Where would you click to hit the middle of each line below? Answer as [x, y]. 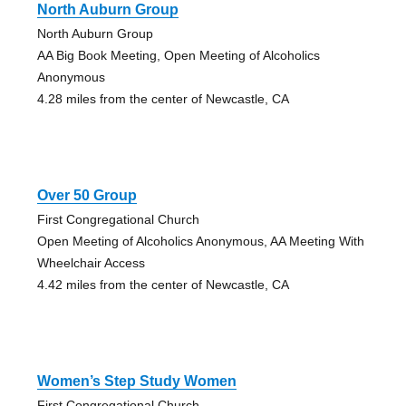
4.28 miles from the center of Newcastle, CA [163, 99]
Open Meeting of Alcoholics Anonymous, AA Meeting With [200, 242]
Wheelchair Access [91, 263]
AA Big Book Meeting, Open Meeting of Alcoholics [178, 56]
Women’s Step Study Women [136, 382]
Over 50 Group [87, 196]
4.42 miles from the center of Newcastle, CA [163, 285]
